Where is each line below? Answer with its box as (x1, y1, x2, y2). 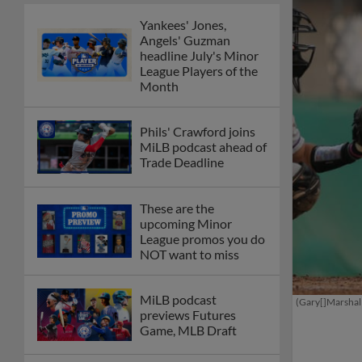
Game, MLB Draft (140, 322, 237, 339)
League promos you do (140, 230, 265, 246)
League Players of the (140, 62, 258, 78)
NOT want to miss (140, 246, 239, 262)
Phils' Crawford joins (140, 124, 255, 140)
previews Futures (140, 307, 236, 323)
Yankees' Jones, (140, 16, 226, 32)
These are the (140, 200, 214, 216)
